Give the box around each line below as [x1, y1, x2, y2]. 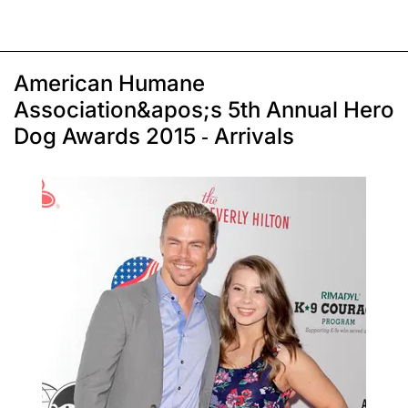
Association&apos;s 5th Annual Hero [14, 97, 394, 124]
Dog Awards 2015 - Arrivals [14, 123, 294, 150]
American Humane [14, 70, 205, 97]
